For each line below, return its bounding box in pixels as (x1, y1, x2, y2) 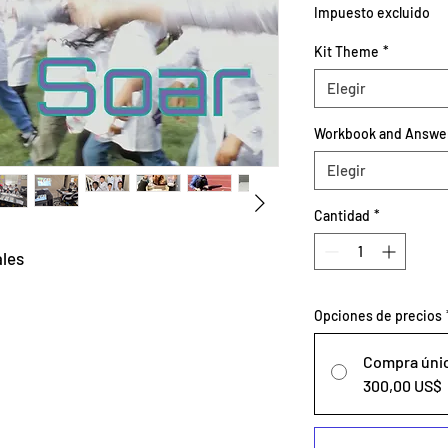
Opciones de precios (314, 306, 442, 324)
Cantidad (314, 206, 370, 224)
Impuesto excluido (314, 3, 430, 21)
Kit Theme (314, 42, 379, 60)
